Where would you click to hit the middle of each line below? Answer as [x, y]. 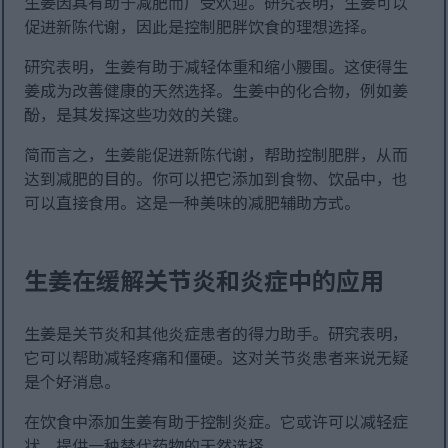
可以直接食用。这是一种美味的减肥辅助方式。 [192, 202]
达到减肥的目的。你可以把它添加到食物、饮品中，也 [216, 178]
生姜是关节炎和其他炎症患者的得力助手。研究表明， [216, 333]
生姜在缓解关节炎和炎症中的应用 [204, 280]
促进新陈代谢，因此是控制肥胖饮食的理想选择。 [200, 26]
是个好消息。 [72, 381]
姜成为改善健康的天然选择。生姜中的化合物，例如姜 [216, 90]
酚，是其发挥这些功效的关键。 [136, 114]
